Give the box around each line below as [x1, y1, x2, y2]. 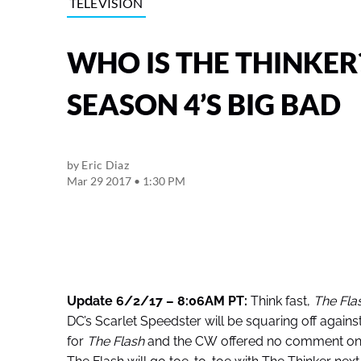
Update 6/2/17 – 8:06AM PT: [66, 293, 251, 309]
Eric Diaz [81, 158, 129, 172]
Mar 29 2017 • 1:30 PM [66, 174, 185, 189]
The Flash [86, 334, 144, 350]
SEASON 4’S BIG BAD [66, 87, 341, 122]
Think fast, [250, 293, 313, 309]
